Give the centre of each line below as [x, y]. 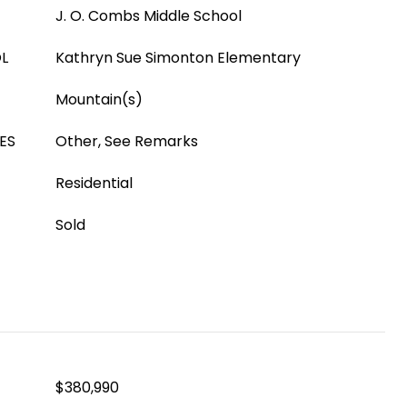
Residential [94, 183]
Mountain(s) [99, 99]
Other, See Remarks [127, 141]
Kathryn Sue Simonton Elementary [178, 58]
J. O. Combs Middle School [149, 16]
